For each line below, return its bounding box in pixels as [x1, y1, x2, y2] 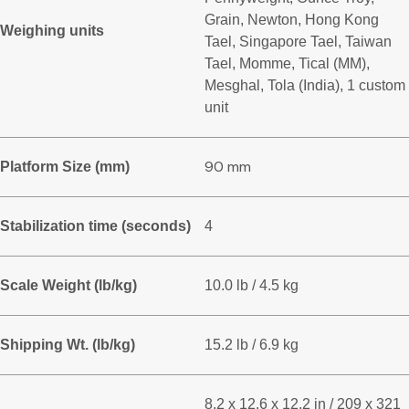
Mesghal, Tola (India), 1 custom [204, 78, 405, 94]
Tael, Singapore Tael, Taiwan [204, 34, 392, 50]
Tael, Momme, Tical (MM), [204, 56, 370, 72]
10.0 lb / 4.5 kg [204, 278, 299, 294]
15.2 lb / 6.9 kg [204, 337, 299, 353]
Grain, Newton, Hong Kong [204, 12, 379, 28]
